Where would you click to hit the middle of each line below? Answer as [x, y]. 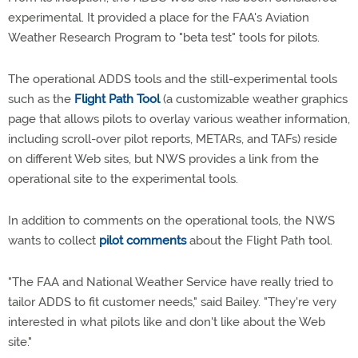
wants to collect [54, 241]
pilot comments [143, 241]
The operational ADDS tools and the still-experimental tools [173, 79]
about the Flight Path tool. [259, 241]
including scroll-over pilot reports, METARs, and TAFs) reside [173, 139]
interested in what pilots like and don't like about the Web [167, 322]
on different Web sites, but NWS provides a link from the [163, 159]
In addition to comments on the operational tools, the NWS [171, 221]
